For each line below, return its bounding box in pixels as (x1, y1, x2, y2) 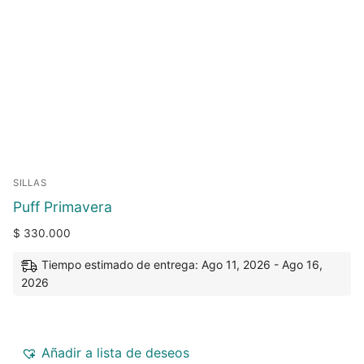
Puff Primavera (13, 198, 112, 216)
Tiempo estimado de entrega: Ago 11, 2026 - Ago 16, (41, 257, 323, 271)
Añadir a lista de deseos (41, 344, 189, 362)
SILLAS (13, 177, 46, 189)
